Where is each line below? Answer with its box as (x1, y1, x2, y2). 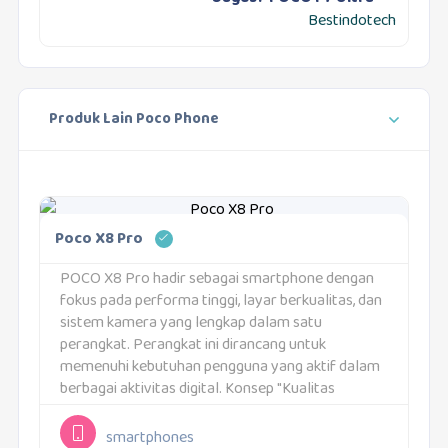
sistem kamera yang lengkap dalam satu (59, 310, 322, 338)
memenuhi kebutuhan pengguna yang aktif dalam (59, 354, 380, 382)
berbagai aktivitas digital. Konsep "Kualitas (59, 376, 335, 404)
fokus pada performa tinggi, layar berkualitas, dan (59, 288, 382, 316)
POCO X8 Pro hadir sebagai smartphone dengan (59, 266, 374, 294)
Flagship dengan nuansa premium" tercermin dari (59, 398, 379, 426)
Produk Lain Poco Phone (48, 107, 219, 133)
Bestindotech (308, 8, 397, 36)
